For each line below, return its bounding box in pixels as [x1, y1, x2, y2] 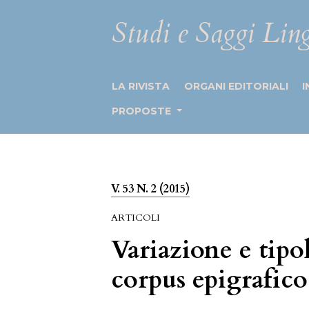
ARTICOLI [111, 211, 161, 224]
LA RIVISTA [112, 80, 170, 92]
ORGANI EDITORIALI [183, 80, 288, 92]
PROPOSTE [112, 105, 175, 117]
